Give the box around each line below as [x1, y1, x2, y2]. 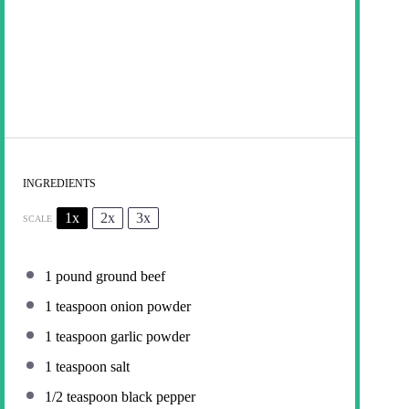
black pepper [118, 389, 195, 405]
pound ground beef [52, 268, 165, 285]
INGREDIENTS [23, 177, 96, 191]
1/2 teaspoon [45, 389, 118, 405]
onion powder [107, 299, 191, 315]
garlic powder [107, 329, 190, 345]
